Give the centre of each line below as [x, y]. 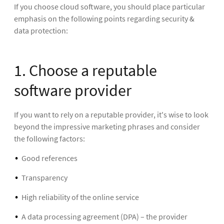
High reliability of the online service [80, 197]
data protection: [41, 30]
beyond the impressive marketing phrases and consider [107, 126]
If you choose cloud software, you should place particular [109, 6]
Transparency [45, 177]
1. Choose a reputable [85, 70]
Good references [49, 158]
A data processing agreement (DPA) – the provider [104, 217]
